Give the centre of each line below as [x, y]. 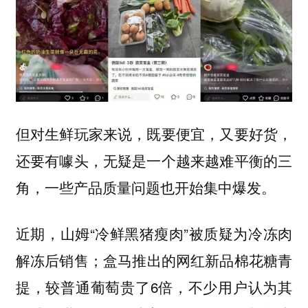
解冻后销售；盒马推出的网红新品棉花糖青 [154, 260]
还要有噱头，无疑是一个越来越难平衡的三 [154, 161]
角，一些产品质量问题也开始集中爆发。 [145, 187]
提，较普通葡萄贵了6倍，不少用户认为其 [154, 286]
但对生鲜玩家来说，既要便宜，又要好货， [154, 134]
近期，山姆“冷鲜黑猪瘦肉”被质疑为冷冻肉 [154, 233]
